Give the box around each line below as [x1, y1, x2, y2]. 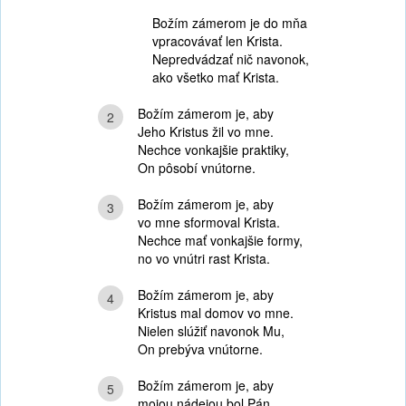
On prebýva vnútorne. [137, 340, 263, 358]
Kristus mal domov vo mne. [137, 304, 294, 322]
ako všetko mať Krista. [151, 68, 279, 86]
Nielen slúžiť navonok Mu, [137, 322, 285, 340]
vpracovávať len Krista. [151, 32, 283, 50]
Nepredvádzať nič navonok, [151, 50, 309, 68]
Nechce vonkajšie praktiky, [137, 140, 289, 159]
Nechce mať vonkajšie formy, [137, 231, 303, 249]
